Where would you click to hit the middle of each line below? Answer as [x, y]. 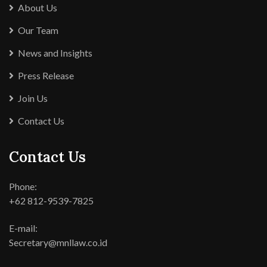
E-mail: [23, 228]
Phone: [23, 186]
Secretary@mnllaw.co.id [58, 242]
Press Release [46, 75]
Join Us [33, 98]
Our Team [38, 30]
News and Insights [55, 53]
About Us [38, 7]
